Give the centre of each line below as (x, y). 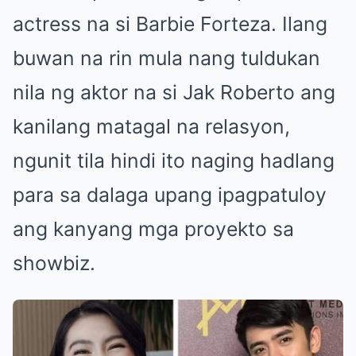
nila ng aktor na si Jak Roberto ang (174, 92)
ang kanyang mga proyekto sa (153, 229)
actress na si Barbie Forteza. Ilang (170, 24)
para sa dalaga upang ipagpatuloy (170, 195)
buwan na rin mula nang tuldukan (166, 58)
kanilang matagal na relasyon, (151, 126)
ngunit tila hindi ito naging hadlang (174, 161)
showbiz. (54, 263)
